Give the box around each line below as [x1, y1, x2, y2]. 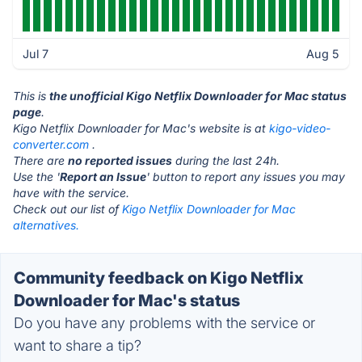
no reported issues [68, 154, 172, 167]
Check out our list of [13, 202, 122, 216]
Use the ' [13, 170, 60, 183]
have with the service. [13, 186, 129, 200]
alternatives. [13, 218, 79, 232]
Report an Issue [60, 170, 146, 183]
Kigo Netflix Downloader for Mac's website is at [13, 121, 269, 135]
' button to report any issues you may [146, 170, 345, 183]
